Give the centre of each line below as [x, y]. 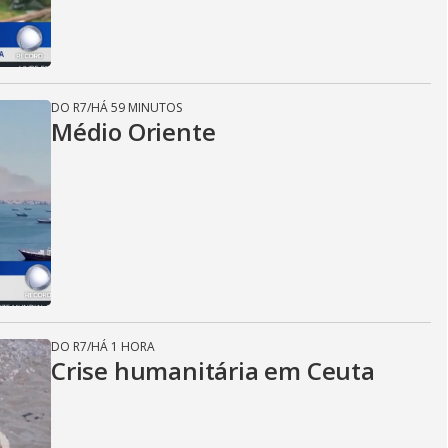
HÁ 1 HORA [123, 346]
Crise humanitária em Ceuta [213, 370]
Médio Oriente [133, 131]
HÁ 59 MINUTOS [136, 107]
